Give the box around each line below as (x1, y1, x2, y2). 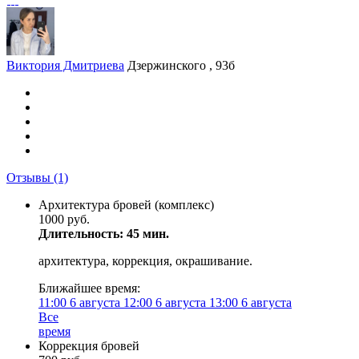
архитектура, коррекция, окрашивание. (38, 254, 252, 268)
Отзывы (6, 171, 54, 184)
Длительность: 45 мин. (38, 227, 169, 240)
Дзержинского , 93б (127, 58, 235, 72)
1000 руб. (38, 212, 90, 226)
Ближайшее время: (38, 281, 140, 295)
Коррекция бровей (38, 339, 139, 353)
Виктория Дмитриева (6, 58, 124, 72)
